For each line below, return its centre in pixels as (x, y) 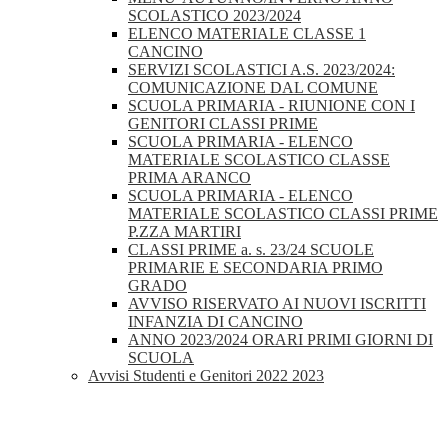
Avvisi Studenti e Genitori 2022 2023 (206, 376)
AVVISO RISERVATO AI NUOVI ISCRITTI (277, 304)
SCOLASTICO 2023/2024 (214, 16)
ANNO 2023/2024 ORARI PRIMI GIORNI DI (280, 340)
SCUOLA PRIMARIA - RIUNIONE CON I (271, 106)
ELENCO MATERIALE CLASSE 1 (247, 34)
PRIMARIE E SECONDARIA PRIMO (255, 268)
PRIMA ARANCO (189, 178)
